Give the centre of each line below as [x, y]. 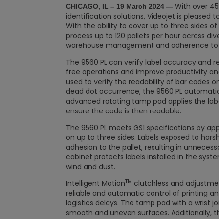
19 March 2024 [140, 6]
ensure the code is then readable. [124, 111]
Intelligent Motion [96, 183]
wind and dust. [91, 167]
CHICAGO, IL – [91, 6]
